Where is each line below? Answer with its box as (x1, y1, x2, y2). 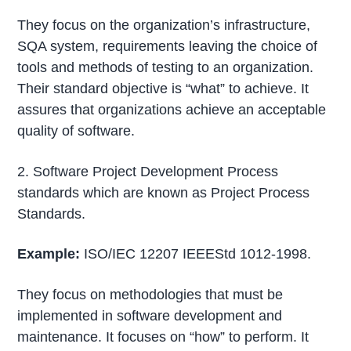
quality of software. (17, 122, 136, 139)
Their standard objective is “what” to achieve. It (17, 80, 309, 96)
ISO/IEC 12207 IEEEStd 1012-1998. (80, 246, 312, 262)
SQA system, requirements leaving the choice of (17, 38, 318, 54)
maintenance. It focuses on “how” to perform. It (17, 329, 309, 346)
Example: (17, 246, 81, 262)
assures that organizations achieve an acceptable (17, 101, 327, 118)
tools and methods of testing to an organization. (17, 59, 314, 75)
